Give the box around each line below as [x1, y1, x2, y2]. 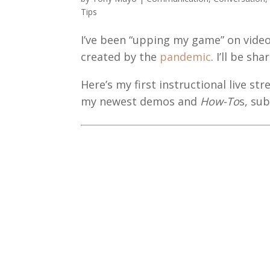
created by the [81, 49, 160, 64]
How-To [200, 94, 240, 109]
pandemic [160, 49, 212, 64]
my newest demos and [81, 94, 201, 109]
